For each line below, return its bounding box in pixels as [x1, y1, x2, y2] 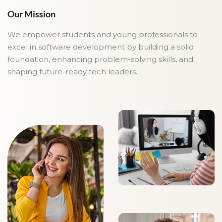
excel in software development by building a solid [7, 42, 194, 52]
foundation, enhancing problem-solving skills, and [7, 55, 193, 64]
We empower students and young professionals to [7, 30, 198, 39]
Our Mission [7, 8, 55, 19]
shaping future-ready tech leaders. [7, 67, 137, 76]
